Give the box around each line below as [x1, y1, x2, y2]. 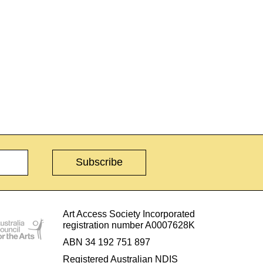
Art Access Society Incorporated [62, 208, 195, 219]
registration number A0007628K [62, 220, 195, 230]
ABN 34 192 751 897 [62, 237, 150, 247]
